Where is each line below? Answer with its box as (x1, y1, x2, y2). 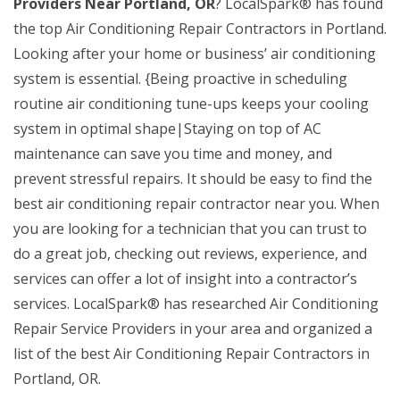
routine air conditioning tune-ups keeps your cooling (13, 94, 369, 113)
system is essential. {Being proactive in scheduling (13, 69, 347, 88)
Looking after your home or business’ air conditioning (13, 44, 376, 63)
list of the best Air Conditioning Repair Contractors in (13, 344, 370, 363)
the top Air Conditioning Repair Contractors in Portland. (13, 19, 387, 38)
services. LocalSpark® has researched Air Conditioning (13, 294, 379, 313)
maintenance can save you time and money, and (13, 144, 332, 163)
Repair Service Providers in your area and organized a (13, 319, 372, 338)
